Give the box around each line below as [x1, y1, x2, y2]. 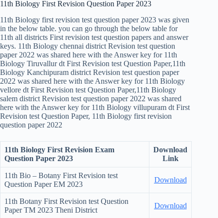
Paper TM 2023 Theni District [4, 205, 97, 214]
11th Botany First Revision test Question [4, 197, 128, 205]
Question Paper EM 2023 [4, 180, 83, 188]
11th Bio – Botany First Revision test [4, 171, 118, 180]
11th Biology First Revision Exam [4, 145, 114, 154]
